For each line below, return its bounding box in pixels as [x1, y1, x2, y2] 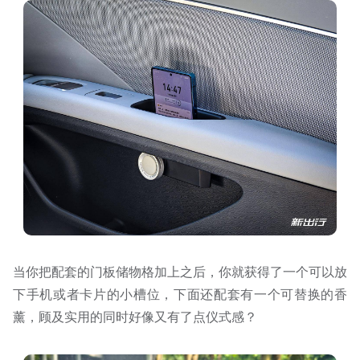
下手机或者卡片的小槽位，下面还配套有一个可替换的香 [13, 286, 347, 302]
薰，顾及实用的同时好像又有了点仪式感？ [13, 309, 257, 325]
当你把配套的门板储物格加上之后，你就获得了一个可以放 [13, 264, 347, 280]
